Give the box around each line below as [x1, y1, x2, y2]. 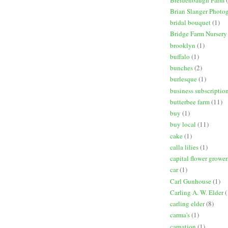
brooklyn [170, 40, 195, 50]
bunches [170, 63, 193, 73]
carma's [170, 210, 190, 220]
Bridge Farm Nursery [170, 29, 227, 39]
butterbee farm [170, 97, 210, 106]
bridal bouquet [170, 18, 211, 27]
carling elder [170, 199, 205, 209]
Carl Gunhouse [170, 176, 211, 186]
